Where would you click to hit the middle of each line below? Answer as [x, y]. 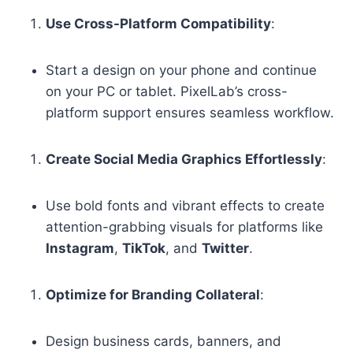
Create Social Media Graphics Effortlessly [184, 159]
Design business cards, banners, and [163, 341]
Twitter [225, 248]
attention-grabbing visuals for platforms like [184, 227]
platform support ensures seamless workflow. [190, 112]
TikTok [144, 248]
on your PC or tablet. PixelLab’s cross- [167, 91]
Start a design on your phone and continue [181, 70]
